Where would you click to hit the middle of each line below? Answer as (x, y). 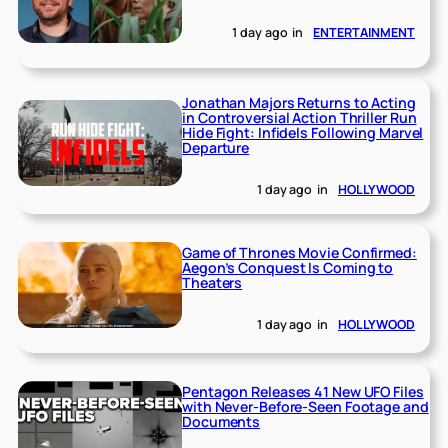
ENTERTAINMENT (364, 32)
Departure (216, 147)
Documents (221, 421)
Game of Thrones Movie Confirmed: (299, 252)
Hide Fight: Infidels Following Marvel (303, 132)
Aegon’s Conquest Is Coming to (288, 267)
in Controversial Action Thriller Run (299, 117)
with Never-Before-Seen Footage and (305, 406)
